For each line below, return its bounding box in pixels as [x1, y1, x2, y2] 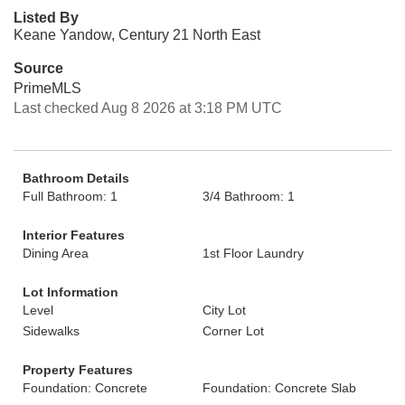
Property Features [23, 363, 133, 377]
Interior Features [23, 228, 125, 242]
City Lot [202, 303, 246, 317]
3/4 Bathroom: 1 [202, 189, 295, 203]
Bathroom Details [23, 171, 129, 185]
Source [14, 61, 63, 76]
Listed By [14, 10, 79, 25]
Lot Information [23, 285, 118, 299]
